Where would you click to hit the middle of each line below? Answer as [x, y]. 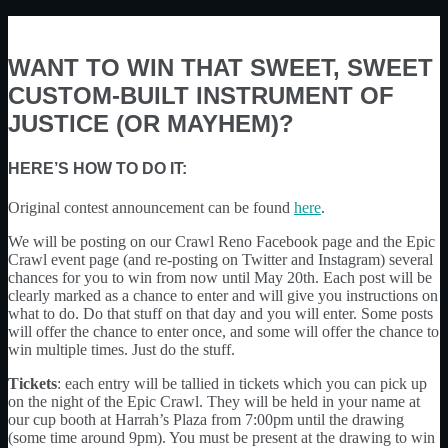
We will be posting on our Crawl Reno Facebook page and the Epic [221, 241]
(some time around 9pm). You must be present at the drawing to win [221, 437]
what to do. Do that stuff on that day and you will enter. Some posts [220, 313]
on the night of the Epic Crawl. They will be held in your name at [214, 401]
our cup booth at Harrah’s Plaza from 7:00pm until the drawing [206, 419]
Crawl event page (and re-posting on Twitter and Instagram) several [220, 259]
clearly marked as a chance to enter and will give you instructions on [223, 295]
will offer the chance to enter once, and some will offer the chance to [223, 331]
